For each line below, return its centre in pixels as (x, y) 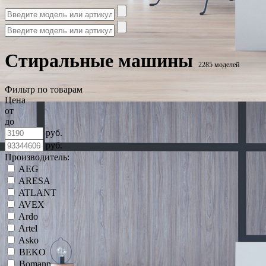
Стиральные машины (99, 60)
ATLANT (37, 193)
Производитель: (37, 157)
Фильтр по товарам (44, 90)
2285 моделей (219, 64)
